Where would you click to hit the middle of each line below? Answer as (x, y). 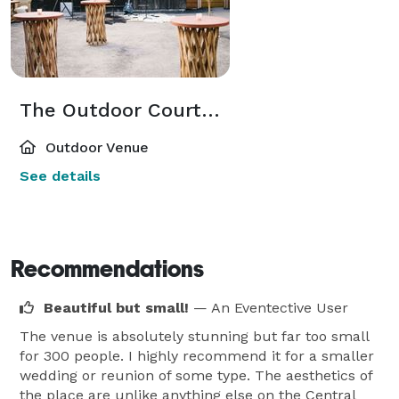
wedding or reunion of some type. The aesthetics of (196, 375)
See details (60, 175)
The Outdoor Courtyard (211, 110)
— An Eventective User (271, 307)
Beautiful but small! (116, 307)
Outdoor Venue (95, 147)
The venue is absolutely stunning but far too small (194, 336)
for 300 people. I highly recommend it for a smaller (197, 355)
